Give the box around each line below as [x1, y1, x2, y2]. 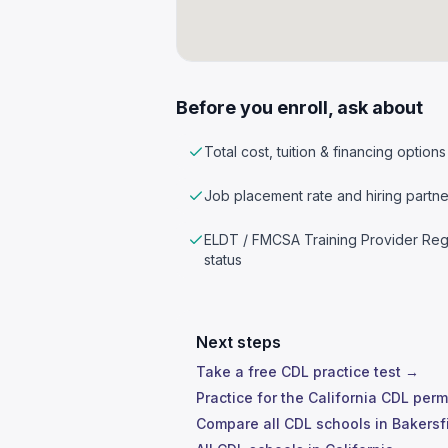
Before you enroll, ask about [176, 97, 423, 118]
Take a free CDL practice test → [196, 363, 419, 380]
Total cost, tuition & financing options [204, 143, 446, 160]
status [204, 251, 242, 268]
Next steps [196, 332, 281, 352]
